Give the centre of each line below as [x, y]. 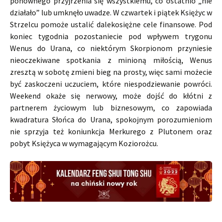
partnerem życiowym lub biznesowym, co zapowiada [111, 108]
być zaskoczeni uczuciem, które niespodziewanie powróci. [111, 84]
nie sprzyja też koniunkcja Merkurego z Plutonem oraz [111, 131]
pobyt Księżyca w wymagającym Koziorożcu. [84, 143]
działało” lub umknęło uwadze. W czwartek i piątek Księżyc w [111, 12]
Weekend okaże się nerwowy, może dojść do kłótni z [111, 96]
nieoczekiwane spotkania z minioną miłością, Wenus [111, 60]
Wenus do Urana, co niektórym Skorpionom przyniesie [111, 48]
